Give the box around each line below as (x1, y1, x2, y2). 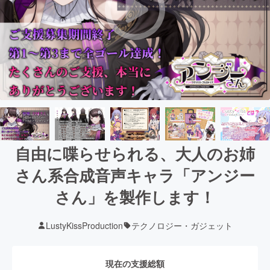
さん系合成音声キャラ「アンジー (15, 163, 255, 186)
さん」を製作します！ (55, 185, 215, 208)
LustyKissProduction (46, 219, 123, 231)
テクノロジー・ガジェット (131, 219, 233, 231)
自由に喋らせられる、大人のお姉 (15, 142, 255, 165)
